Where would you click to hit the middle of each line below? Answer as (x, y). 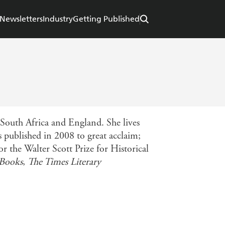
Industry (58, 19)
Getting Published (106, 19)
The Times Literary (63, 162)
